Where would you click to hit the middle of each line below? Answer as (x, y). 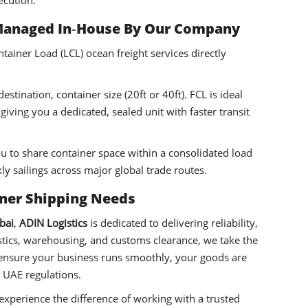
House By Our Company (158, 29)
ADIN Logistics (53, 223)
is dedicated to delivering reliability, (173, 223)
